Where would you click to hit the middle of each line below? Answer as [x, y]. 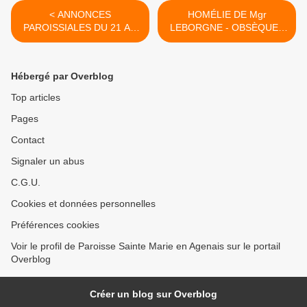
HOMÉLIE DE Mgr [227, 15]
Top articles [36, 98]
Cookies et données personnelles [83, 204]
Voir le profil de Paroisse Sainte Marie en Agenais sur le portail [146, 246]
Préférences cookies [55, 225]
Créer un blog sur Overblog [153, 294]
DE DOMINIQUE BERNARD [227, 41]
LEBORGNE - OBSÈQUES [227, 28]
